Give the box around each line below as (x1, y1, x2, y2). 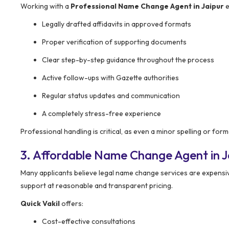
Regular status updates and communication (42, 90, 180, 100)
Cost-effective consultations (42, 216, 135, 226)
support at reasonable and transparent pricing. (20, 180, 173, 190)
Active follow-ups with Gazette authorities (42, 73, 179, 82)
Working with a (20, 1, 71, 11)
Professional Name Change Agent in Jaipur (71, 1, 224, 11)
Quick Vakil (20, 198, 60, 208)
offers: (60, 198, 83, 208)
